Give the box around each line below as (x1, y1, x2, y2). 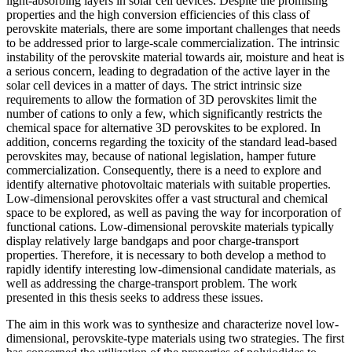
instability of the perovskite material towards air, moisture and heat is (6, 49, 344, 64)
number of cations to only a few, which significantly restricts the (6, 106, 322, 120)
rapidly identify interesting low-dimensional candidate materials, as (6, 262, 335, 276)
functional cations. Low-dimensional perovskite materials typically (6, 219, 334, 233)
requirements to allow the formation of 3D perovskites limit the (6, 92, 317, 106)
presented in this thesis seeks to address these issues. (6, 290, 263, 304)
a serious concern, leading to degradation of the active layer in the (6, 64, 330, 78)
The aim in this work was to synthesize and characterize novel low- (6, 317, 339, 331)
